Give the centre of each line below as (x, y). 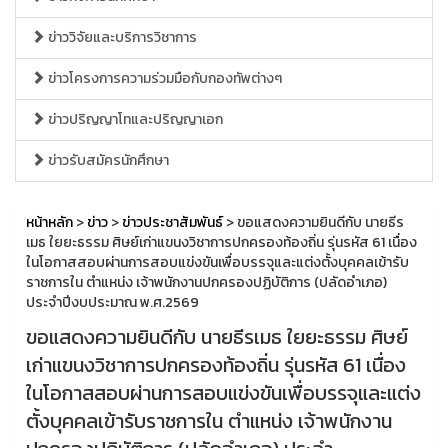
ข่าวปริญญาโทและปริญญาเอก (134, 119)
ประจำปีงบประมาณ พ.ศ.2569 (112, 302)
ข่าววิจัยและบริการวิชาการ (121, 37)
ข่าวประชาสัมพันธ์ (172, 222)
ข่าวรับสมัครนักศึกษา (107, 160)
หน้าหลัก (49, 222)
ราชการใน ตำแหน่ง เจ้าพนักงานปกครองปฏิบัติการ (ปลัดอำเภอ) (206, 282)
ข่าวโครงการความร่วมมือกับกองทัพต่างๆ (163, 78)
